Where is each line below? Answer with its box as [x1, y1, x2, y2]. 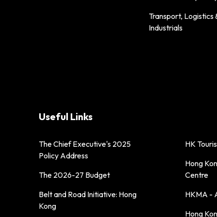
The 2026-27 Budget [39, 170, 110, 180]
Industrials [148, 22, 183, 32]
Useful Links [39, 110, 93, 123]
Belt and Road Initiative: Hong [39, 189, 137, 199]
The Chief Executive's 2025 [39, 139, 131, 149]
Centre [185, 170, 208, 180]
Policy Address [39, 150, 88, 160]
